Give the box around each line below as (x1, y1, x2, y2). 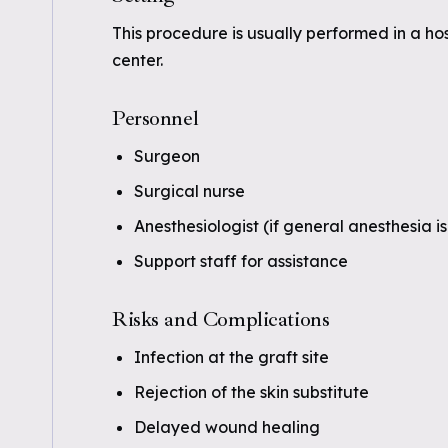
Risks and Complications (112, 306, 330, 332)
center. (112, 50, 163, 70)
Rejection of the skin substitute (134, 382, 369, 402)
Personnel (112, 105, 199, 131)
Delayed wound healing (134, 417, 320, 437)
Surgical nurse (134, 181, 245, 201)
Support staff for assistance (134, 251, 348, 271)
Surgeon (134, 146, 200, 166)
